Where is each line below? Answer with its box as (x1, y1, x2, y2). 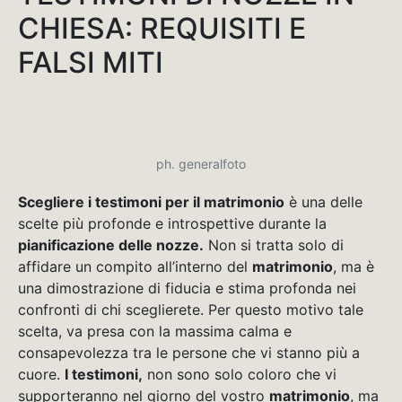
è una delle (284, 192, 363, 211)
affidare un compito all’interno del (18, 257, 252, 275)
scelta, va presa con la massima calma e (18, 321, 292, 340)
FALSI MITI (18, 44, 163, 80)
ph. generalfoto (156, 155, 246, 171)
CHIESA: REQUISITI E (18, 10, 306, 46)
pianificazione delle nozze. (18, 235, 204, 254)
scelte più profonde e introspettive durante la (18, 214, 327, 232)
